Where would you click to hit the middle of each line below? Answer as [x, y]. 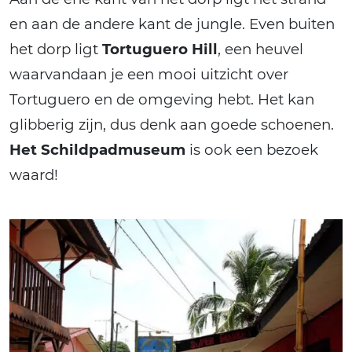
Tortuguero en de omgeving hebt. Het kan [162, 100]
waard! [34, 175]
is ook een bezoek [252, 150]
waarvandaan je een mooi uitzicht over [149, 75]
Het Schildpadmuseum [97, 150]
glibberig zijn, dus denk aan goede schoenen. [172, 125]
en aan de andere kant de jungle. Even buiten [172, 24]
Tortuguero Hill [160, 49]
